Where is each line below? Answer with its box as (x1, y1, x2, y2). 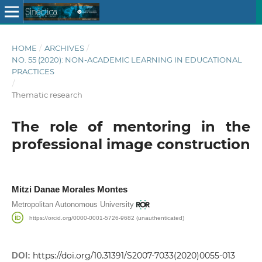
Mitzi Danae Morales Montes (11, 184, 127, 194)
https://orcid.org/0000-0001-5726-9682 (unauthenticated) (29, 214, 185, 221)
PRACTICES (11, 66, 54, 76)
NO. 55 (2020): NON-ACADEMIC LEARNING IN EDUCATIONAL (11, 54, 242, 64)
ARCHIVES (44, 43, 84, 53)
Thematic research (11, 89, 82, 99)
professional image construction (11, 135, 250, 153)
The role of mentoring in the (11, 118, 251, 135)
